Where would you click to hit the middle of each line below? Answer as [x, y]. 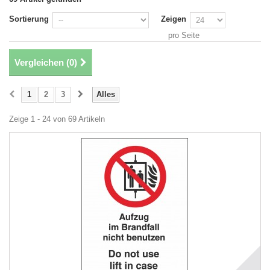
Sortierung [29, 19]
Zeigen [174, 19]
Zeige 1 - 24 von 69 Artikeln [57, 119]
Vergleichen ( [42, 62]
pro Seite [184, 35]
